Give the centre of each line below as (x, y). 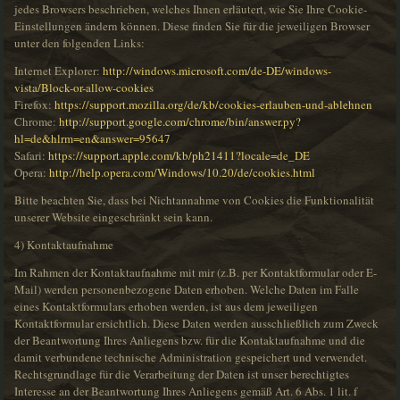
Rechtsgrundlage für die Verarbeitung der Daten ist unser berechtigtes (182, 375)
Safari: (32, 156)
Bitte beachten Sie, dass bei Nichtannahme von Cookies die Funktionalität (195, 200)
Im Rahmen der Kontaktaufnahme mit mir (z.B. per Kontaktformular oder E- (196, 273)
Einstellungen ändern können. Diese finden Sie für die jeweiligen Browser (192, 26)
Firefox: (35, 105)
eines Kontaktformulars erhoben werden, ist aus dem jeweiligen (167, 307)
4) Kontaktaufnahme (64, 245)
